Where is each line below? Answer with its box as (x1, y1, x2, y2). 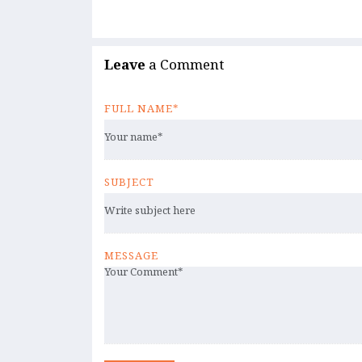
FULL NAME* (104, 103, 179, 120)
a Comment (145, 57, 224, 80)
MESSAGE (104, 250, 158, 267)
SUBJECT (104, 176, 154, 194)
